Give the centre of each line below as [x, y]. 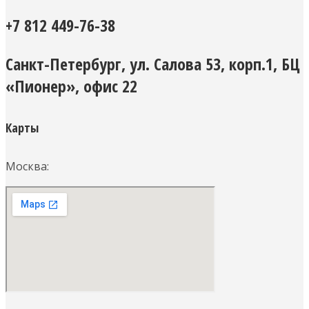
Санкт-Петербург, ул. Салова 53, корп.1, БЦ [153, 64]
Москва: [27, 166]
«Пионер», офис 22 [71, 86]
